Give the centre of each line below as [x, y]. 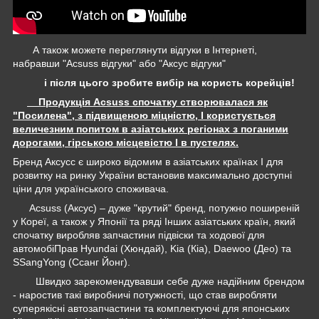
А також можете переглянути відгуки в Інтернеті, [138, 49]
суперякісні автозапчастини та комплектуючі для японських [151, 308]
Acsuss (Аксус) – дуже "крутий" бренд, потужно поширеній [156, 208]
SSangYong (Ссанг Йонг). [72, 262]
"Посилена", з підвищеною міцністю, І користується [144, 115]
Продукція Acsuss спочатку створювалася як [147, 101]
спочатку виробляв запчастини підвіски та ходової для [139, 235]
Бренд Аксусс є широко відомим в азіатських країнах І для [148, 161]
